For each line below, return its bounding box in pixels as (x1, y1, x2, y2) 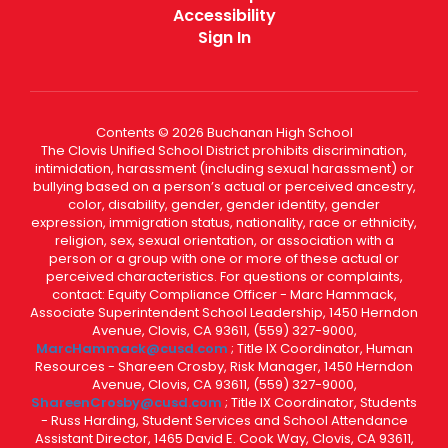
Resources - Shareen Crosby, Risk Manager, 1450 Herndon (35, 356, 413, 376)
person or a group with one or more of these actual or (49, 248, 399, 268)
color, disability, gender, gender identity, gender (68, 194, 380, 214)
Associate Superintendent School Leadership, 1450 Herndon (30, 302, 418, 322)
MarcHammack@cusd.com (35, 338, 228, 358)
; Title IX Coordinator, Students (225, 392, 417, 412)
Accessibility (172, 3, 276, 27)
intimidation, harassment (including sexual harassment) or (34, 158, 414, 178)
